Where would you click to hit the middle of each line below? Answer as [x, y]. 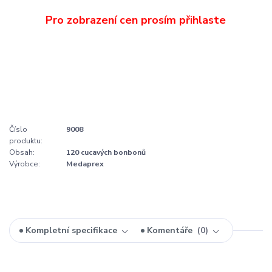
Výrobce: [25, 164]
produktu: [26, 141]
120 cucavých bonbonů [106, 152]
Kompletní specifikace [72, 230]
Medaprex [85, 164]
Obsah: [22, 152]
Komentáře [171, 230]
